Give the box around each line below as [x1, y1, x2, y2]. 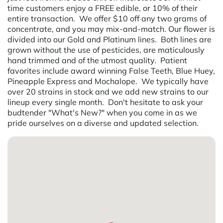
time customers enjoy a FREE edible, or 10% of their [7, 2, 198, 13]
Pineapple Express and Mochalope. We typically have [7, 76, 209, 86]
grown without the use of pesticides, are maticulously [7, 44, 205, 55]
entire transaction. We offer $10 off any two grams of [7, 13, 207, 23]
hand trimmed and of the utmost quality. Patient [7, 55, 187, 65]
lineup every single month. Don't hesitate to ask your [7, 97, 203, 107]
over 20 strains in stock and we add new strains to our [7, 86, 209, 97]
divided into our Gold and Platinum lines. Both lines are [7, 34, 212, 44]
